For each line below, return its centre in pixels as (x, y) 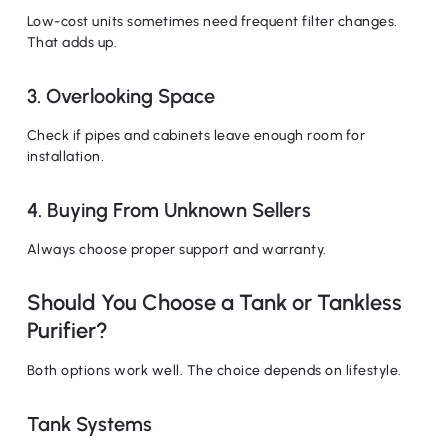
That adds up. (72, 42)
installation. (65, 156)
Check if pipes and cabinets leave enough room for (196, 135)
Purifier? (67, 330)
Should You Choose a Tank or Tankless (214, 302)
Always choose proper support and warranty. (176, 249)
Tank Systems (89, 424)
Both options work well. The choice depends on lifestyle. (214, 370)
